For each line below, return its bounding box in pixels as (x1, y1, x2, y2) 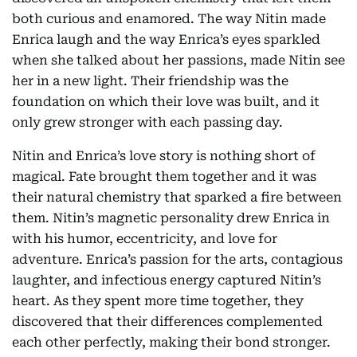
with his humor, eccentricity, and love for (12, 231, 277, 246)
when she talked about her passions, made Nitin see (12, 53, 345, 68)
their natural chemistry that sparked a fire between (12, 190, 342, 205)
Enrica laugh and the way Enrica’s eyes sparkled (12, 32, 320, 47)
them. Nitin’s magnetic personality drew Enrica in (12, 210, 330, 226)
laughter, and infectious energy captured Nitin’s (12, 273, 321, 288)
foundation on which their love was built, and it (12, 94, 320, 109)
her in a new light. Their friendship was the (12, 73, 288, 88)
